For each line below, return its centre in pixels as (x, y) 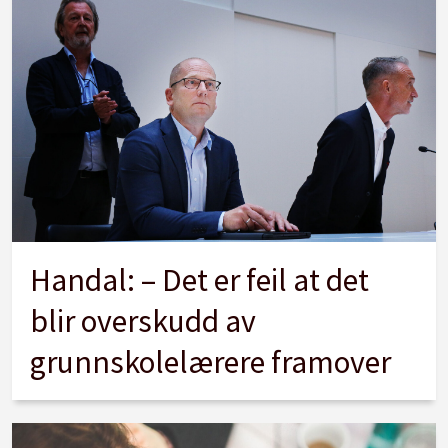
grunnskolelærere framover (211, 361)
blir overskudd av (143, 320)
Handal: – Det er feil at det (200, 279)
